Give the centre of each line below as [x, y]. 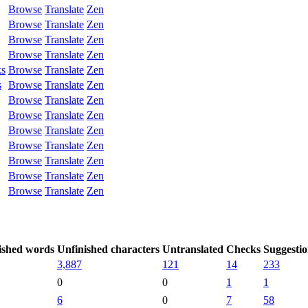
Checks [243, 249]
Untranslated [193, 249]
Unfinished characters [108, 249]
